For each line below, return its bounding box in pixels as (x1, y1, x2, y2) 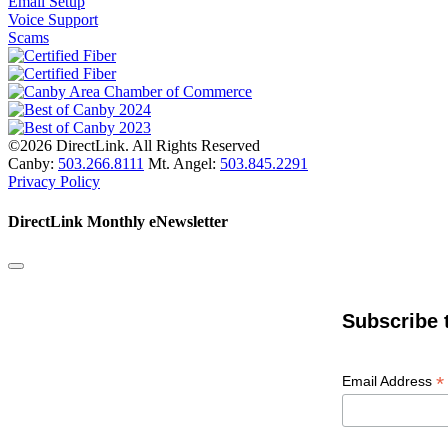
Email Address (342, 373, 436, 389)
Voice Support (8, 11, 98, 29)
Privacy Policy (8, 173, 100, 191)
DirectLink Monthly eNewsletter (8, 212, 228, 230)
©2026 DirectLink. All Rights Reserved (8, 137, 260, 155)
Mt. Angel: (144, 155, 220, 173)
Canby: (8, 155, 58, 173)
